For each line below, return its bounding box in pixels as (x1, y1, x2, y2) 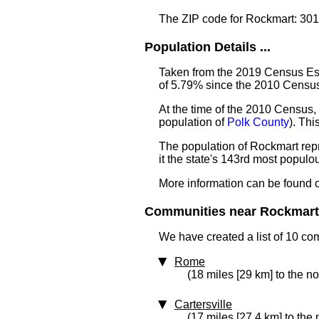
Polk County (227, 116, 289, 128)
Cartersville (174, 298, 232, 310)
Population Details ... (145, 40, 271, 54)
